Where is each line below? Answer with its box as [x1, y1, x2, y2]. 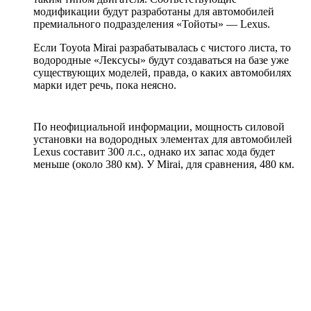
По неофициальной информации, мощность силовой [33, 121, 285, 133]
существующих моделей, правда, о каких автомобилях [33, 67, 292, 78]
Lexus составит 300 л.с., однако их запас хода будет [33, 146, 275, 158]
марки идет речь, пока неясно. [33, 79, 176, 91]
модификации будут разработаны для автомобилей [33, 6, 274, 17]
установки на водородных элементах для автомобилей [33, 133, 292, 145]
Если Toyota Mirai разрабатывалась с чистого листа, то [33, 42, 291, 53]
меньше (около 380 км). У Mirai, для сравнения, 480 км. [33, 158, 294, 170]
